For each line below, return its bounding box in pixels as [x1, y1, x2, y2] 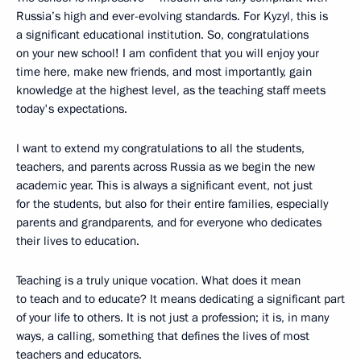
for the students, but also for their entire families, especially [16, 195, 328, 212]
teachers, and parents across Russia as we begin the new [16, 158, 315, 175]
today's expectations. [16, 100, 127, 117]
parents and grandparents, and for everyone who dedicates [16, 214, 322, 230]
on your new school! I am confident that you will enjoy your [16, 44, 319, 61]
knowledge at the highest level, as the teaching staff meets [16, 81, 326, 98]
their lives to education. [16, 232, 139, 249]
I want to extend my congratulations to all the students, [16, 139, 305, 156]
